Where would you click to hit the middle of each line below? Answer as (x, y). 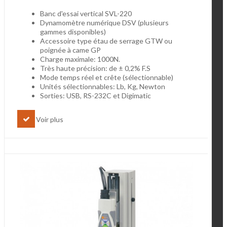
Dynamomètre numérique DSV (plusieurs (104, 23)
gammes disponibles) (73, 32)
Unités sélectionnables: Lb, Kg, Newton (103, 87)
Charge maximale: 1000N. (80, 59)
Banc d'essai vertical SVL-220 (86, 14)
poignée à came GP (70, 50)
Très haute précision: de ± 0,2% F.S (95, 68)
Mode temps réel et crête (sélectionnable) (107, 78)
